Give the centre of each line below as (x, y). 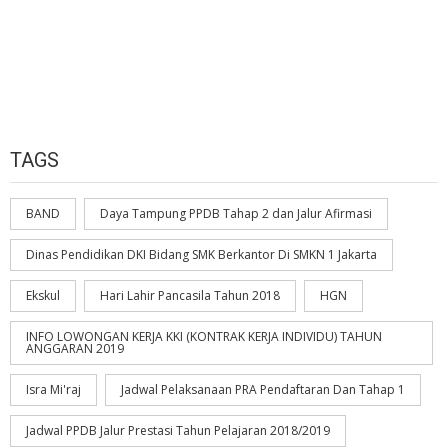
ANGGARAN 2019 (75, 349)
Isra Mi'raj (53, 390)
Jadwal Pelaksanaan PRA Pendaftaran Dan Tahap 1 (263, 390)
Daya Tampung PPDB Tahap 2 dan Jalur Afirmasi (236, 214)
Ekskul (43, 296)
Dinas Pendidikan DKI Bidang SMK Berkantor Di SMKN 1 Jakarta (201, 255)
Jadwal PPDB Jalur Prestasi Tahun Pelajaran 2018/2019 (178, 431)
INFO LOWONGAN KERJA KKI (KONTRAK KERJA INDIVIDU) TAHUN (204, 337)
